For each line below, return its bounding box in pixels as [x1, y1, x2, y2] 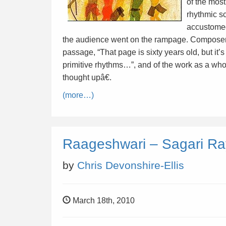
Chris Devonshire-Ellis [77, 159, 184, 171]
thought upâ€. [63, 73, 111, 82]
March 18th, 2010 [71, 196, 135, 205]
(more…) [63, 91, 94, 99]
